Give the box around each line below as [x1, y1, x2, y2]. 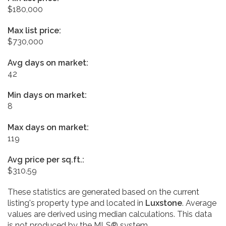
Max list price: [8, 25, 61, 35]
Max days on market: [8, 122, 89, 132]
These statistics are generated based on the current [8, 187, 199, 197]
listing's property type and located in [8, 198, 145, 208]
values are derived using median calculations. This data [8, 209, 212, 219]
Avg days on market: [8, 58, 88, 68]
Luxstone [145, 198, 182, 208]
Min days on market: [8, 90, 87, 100]
